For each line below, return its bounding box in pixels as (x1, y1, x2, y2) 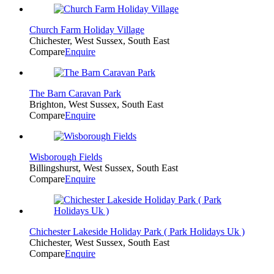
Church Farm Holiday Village (29, 24, 144, 35)
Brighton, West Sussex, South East (29, 98, 163, 109)
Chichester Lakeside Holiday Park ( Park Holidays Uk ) (29, 226, 245, 237)
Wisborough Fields (29, 151, 102, 162)
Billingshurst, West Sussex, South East (29, 162, 178, 173)
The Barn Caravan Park (29, 87, 121, 98)
